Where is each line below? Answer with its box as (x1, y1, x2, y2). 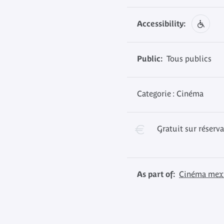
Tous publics (162, 54, 211, 63)
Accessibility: (137, 19, 185, 28)
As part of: (137, 169, 175, 178)
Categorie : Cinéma (137, 89, 203, 98)
